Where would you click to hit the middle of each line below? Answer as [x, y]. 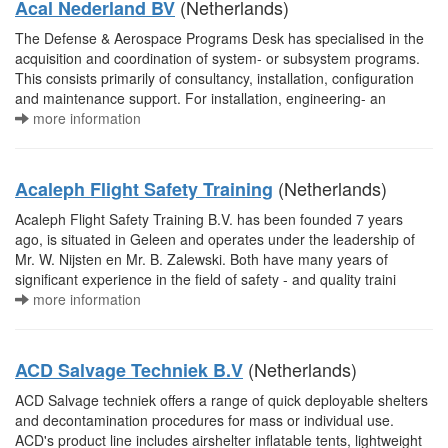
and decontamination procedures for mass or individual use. [204, 420]
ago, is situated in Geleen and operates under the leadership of [215, 239]
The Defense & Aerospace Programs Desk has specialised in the [219, 38]
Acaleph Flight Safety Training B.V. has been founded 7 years [209, 219]
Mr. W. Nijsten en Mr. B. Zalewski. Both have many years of [201, 259]
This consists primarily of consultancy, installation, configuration [214, 78]
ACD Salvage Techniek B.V [129, 370]
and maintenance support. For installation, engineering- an [200, 98]
